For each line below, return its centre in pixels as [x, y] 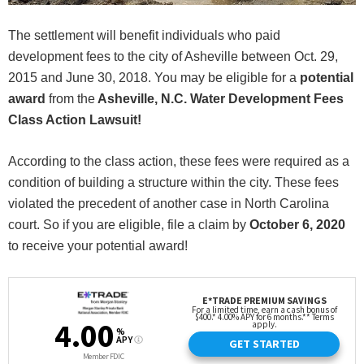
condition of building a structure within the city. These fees [173, 182]
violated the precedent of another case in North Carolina [169, 203]
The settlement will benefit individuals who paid [144, 35]
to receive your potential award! [98, 245]
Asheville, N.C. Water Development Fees [219, 98]
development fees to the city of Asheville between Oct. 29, [173, 56]
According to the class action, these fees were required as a [179, 161]
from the [70, 98]
